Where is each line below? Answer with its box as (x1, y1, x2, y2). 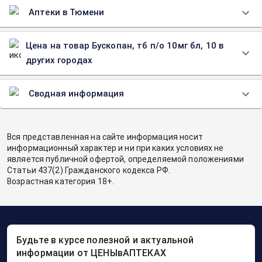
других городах (25, 55, 92, 65)
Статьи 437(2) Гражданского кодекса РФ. (7, 166, 170, 175)
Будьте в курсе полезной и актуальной (16, 235, 194, 246)
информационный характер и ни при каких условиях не (7, 143, 224, 153)
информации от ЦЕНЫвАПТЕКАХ (16, 247, 166, 258)
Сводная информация (29, 88, 125, 99)
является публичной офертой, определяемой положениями (7, 154, 244, 164)
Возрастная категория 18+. (7, 177, 115, 186)
